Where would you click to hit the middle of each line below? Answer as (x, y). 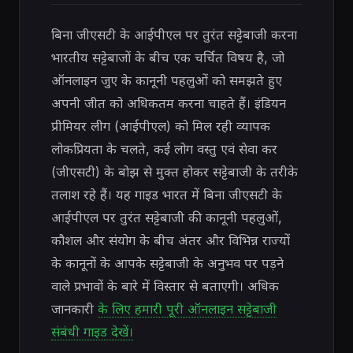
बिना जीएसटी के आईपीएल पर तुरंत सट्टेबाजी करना (174, 35)
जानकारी (74, 309)
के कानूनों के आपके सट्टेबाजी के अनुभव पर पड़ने (167, 263)
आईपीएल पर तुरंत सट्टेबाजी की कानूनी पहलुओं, (167, 217)
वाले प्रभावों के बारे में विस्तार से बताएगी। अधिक (165, 286)
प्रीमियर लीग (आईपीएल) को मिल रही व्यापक (161, 126)
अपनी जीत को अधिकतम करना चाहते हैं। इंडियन (169, 103)
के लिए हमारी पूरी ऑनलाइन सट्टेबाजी (187, 309)
